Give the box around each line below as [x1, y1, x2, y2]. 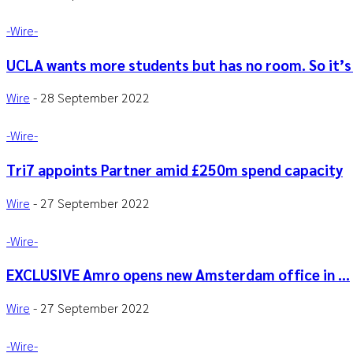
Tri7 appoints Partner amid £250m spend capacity [6, 159, 343, 179]
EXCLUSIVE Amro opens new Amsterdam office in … [6, 265, 350, 284]
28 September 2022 [40, 89, 150, 106]
